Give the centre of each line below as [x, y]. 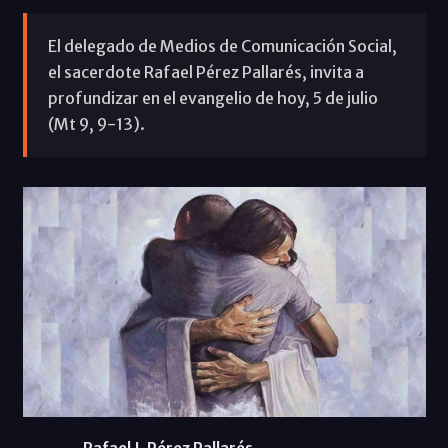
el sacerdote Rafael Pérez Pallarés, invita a [205, 71]
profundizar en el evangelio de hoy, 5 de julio [212, 97]
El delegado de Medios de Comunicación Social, [222, 45]
